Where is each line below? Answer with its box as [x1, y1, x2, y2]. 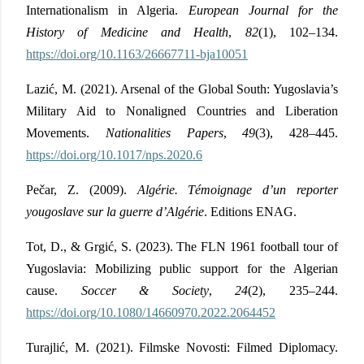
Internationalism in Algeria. [26, 2, 188, 17]
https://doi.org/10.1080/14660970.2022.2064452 [26, 305, 275, 319]
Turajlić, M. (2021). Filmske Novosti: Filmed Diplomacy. [26, 340, 338, 354]
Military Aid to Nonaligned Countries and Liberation [26, 103, 338, 118]
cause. [26, 283, 81, 297]
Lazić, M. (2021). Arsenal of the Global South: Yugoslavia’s [26, 81, 338, 96]
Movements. [26, 125, 106, 140]
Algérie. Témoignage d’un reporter [136, 182, 338, 197]
